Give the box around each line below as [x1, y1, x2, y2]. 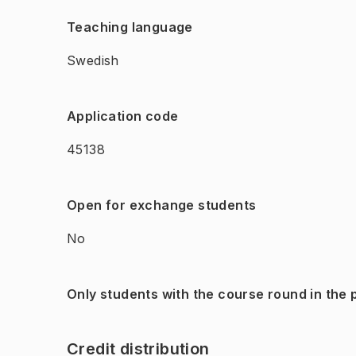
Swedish [67, 52, 119, 68]
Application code [67, 108, 179, 124]
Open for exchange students [67, 197, 257, 213]
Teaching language [67, 19, 193, 35]
